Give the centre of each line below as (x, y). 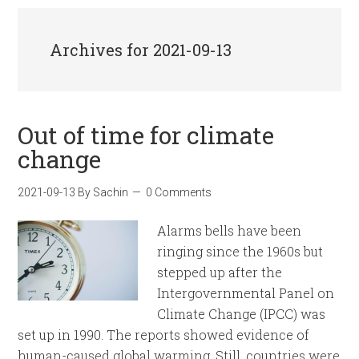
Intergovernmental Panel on (246, 293)
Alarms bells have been (230, 230)
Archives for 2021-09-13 (141, 50)
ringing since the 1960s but (240, 251)
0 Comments (179, 192)
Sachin (111, 192)
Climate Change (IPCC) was (242, 314)
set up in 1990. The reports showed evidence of (164, 335)
